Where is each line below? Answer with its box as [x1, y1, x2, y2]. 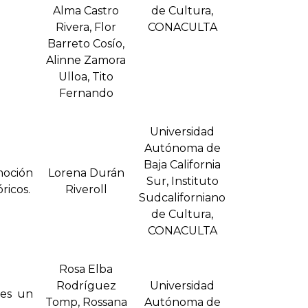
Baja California [144, 158, 221, 172]
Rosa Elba [59, 263, 113, 276]
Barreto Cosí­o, [47, 37, 124, 51]
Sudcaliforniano [139, 191, 225, 205]
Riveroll [65, 183, 107, 197]
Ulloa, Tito [58, 70, 113, 84]
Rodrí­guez [56, 279, 116, 293]
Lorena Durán [47, 166, 124, 180]
